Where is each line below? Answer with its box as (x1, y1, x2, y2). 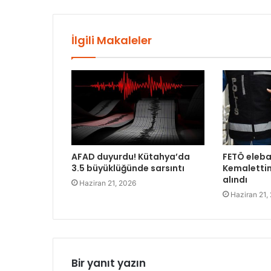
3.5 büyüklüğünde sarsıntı (71, 162, 184, 175)
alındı (222, 174, 247, 186)
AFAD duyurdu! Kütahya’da (71, 151, 190, 163)
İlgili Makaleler (71, 33, 152, 48)
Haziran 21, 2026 (79, 178, 136, 188)
